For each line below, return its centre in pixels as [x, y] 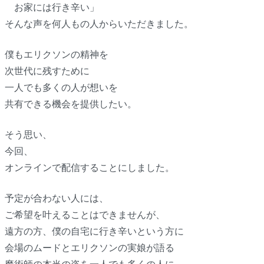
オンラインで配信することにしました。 [89, 168]
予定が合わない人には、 [56, 199]
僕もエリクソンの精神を [56, 55]
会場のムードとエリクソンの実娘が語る [89, 248]
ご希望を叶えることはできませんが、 [85, 215]
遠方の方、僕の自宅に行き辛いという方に [94, 232]
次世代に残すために [47, 71]
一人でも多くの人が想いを [61, 88]
